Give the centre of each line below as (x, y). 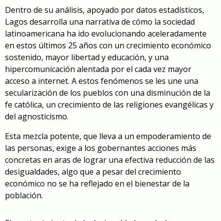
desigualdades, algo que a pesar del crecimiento (93, 172)
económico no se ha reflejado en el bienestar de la (97, 184)
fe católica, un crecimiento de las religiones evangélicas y (109, 105)
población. (24, 196)
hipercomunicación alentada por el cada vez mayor (98, 69)
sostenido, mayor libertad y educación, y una (87, 57)
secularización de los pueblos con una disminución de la (108, 93)
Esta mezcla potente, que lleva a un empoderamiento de (108, 136)
